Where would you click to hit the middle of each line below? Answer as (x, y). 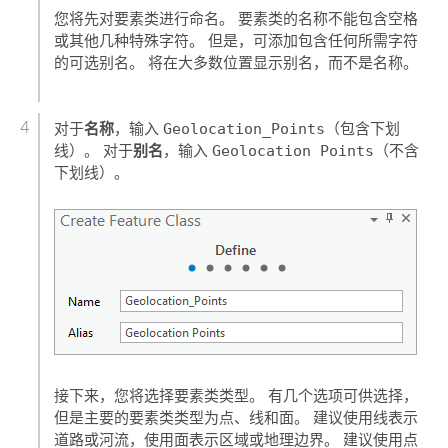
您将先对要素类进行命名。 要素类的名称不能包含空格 (236, 19)
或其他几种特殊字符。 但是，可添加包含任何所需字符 (236, 41)
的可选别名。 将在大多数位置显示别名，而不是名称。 (236, 63)
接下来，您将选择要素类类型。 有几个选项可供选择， (236, 395)
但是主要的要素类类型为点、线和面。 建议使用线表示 (236, 417)
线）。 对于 (94, 150)
